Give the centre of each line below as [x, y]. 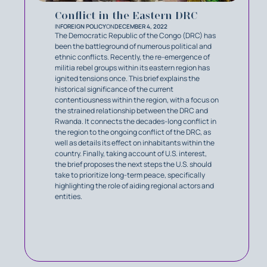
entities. [69, 197]
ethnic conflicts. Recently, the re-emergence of [132, 57]
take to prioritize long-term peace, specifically [130, 175]
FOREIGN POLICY [83, 27]
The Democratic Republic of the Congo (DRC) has [135, 36]
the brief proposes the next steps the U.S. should [133, 164]
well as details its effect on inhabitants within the [135, 143]
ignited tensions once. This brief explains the [127, 79]
